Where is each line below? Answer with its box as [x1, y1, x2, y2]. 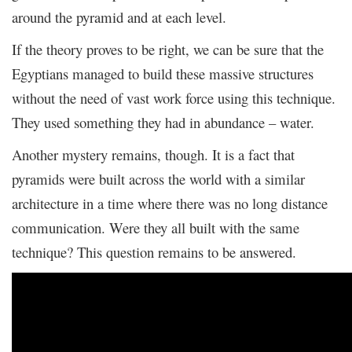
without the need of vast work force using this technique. [12, 87, 335, 108]
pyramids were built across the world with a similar [12, 168, 305, 189]
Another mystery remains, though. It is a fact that [12, 144, 295, 164]
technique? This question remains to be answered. [12, 241, 296, 262]
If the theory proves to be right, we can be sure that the [12, 38, 324, 59]
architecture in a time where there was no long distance [12, 192, 328, 213]
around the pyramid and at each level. [12, 6, 226, 27]
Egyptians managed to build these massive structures [12, 63, 313, 83]
